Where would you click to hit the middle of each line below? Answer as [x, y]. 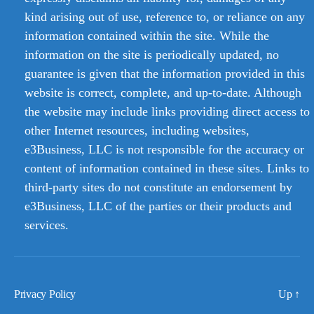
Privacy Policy [45, 294]
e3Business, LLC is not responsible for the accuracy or [164, 150]
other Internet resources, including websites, [137, 131]
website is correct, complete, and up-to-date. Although [163, 93]
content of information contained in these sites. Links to [167, 169]
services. [47, 225]
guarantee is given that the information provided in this [165, 74]
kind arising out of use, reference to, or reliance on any [165, 17]
